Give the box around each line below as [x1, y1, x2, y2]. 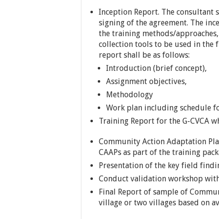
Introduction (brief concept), [106, 64, 207, 73]
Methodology [106, 90, 153, 99]
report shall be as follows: [99, 50, 190, 60]
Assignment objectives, [106, 77, 187, 86]
